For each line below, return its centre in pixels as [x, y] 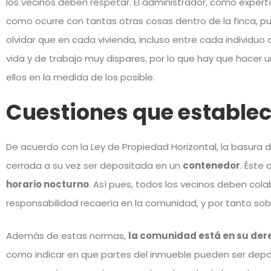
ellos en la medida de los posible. [80, 77]
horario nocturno [47, 184]
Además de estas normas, [67, 235]
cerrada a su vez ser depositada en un [94, 166]
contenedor [211, 166]
